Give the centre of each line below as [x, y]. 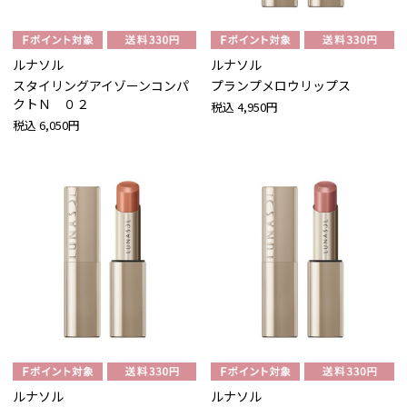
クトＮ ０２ [51, 104]
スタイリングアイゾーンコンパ [101, 86]
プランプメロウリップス [280, 86]
